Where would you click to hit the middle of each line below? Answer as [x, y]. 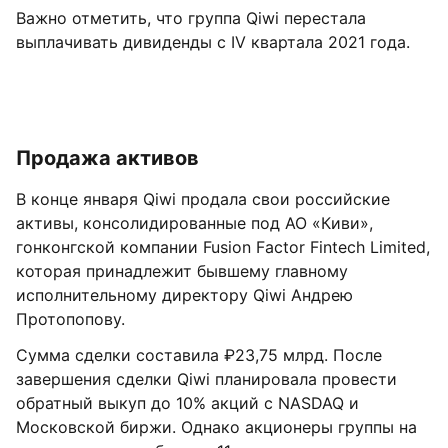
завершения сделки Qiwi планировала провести [206, 379]
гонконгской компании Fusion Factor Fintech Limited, [223, 247]
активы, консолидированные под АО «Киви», [194, 223]
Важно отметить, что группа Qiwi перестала [191, 18]
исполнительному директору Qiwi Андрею [184, 295]
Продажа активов [107, 158]
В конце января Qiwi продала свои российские [203, 199]
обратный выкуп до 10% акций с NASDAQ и [187, 403]
